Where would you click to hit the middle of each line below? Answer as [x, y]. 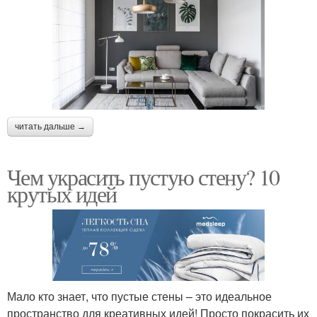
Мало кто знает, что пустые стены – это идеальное [139, 296]
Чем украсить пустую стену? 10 [143, 176]
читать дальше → [50, 126]
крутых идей [62, 193]
